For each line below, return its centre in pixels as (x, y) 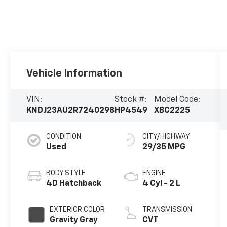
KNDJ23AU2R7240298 (71, 111)
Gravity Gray (74, 221)
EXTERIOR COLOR (78, 210)
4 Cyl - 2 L (161, 184)
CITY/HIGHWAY (166, 137)
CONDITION (64, 137)
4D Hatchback (74, 184)
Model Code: (177, 100)
